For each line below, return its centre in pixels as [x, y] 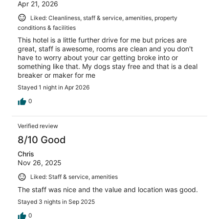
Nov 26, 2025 [40, 163]
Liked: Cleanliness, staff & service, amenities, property [104, 18]
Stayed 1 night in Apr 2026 [54, 88]
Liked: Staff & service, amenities [74, 177]
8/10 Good [42, 140]
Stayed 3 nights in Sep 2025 [56, 201]
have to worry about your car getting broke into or [98, 58]
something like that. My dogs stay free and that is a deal [108, 66]
